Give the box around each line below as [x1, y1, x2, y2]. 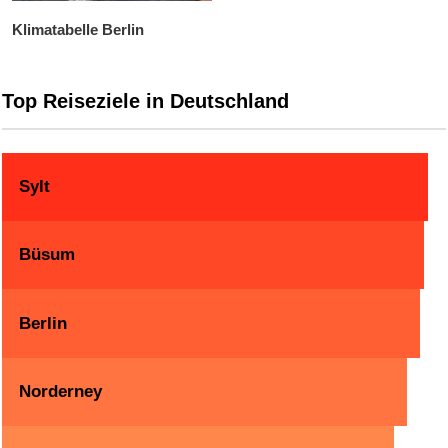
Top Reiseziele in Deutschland [2, 90, 289, 113]
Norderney [19, 381, 103, 401]
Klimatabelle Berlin [12, 21, 144, 39]
